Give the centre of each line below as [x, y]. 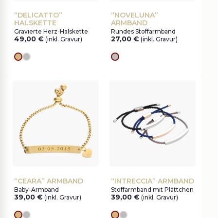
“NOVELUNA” [135, 15]
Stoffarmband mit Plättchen [152, 190]
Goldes [31, 60]
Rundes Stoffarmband [143, 31]
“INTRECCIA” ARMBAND [153, 181]
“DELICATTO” [38, 15]
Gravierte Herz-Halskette [51, 31]
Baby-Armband [36, 190]
